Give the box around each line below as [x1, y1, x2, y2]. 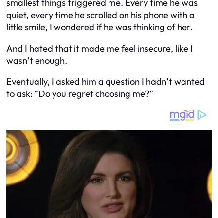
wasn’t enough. [6, 54, 67, 66]
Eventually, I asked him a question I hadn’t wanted [6, 76, 205, 88]
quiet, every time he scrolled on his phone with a [6, 9, 195, 21]
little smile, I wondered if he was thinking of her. [6, 21, 193, 33]
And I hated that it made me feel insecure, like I [6, 42, 193, 54]
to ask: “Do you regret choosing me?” [6, 88, 153, 100]
